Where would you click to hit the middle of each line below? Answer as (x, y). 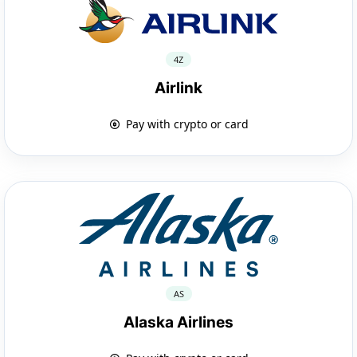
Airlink (178, 88)
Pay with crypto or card (185, 124)
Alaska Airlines (178, 323)
